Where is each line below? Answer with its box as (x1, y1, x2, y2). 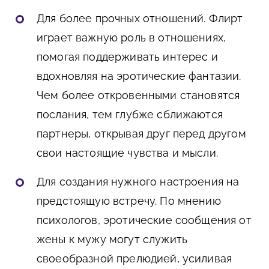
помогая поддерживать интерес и (37, 50, 218, 64)
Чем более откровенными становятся (37, 89, 240, 102)
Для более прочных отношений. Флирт (37, 12, 243, 25)
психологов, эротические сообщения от (37, 214, 252, 227)
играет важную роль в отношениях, (37, 31, 226, 44)
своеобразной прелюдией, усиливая (37, 252, 232, 265)
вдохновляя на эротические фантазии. (37, 70, 241, 83)
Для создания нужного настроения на (37, 175, 240, 189)
